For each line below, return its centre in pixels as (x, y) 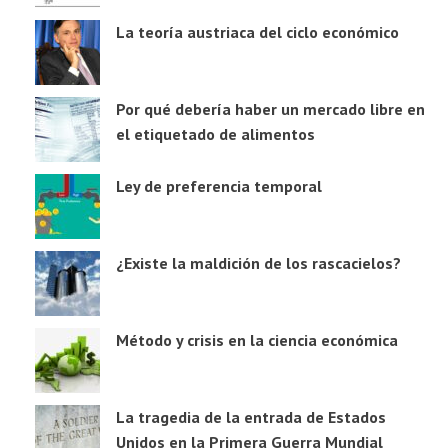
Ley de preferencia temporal (219, 186)
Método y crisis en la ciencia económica (257, 340)
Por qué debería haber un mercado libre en (270, 109)
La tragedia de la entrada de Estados (251, 417)
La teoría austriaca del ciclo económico (257, 32)
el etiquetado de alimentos (215, 134)
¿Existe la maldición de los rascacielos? (258, 263)
